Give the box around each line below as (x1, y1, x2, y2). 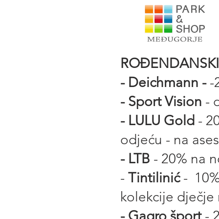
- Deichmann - (120, 74, 210, 90)
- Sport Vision (120, 93, 205, 109)
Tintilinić (125, 170, 180, 186)
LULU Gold (128, 112, 195, 129)
